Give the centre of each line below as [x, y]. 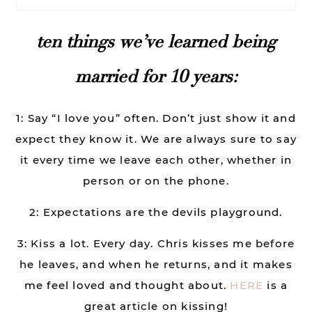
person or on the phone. [156, 181]
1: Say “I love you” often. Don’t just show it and [156, 118]
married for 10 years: [156, 76]
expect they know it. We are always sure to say [156, 139]
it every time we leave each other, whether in [156, 160]
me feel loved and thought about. [127, 285]
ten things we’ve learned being [156, 41]
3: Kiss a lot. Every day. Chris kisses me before [156, 243]
